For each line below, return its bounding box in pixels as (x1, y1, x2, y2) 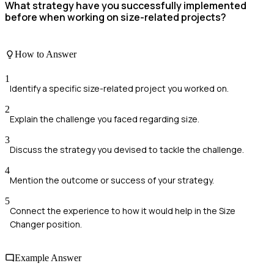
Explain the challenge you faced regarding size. (10, 113, 199, 125)
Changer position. (10, 218, 82, 230)
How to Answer (15, 49, 76, 60)
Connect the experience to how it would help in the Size (10, 204, 235, 217)
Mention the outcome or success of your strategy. (10, 174, 214, 186)
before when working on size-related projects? (5, 10, 226, 24)
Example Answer (15, 252, 81, 263)
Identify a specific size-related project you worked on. (10, 82, 229, 94)
